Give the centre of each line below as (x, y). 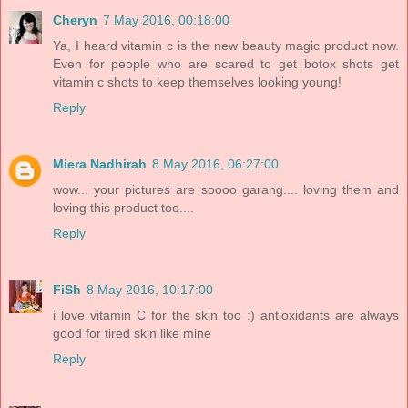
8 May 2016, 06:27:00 (215, 164)
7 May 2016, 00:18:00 (166, 20)
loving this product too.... (123, 208)
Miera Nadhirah (100, 164)
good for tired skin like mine (132, 334)
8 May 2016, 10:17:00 (150, 290)
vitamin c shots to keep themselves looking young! (197, 82)
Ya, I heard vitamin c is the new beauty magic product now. (226, 46)
